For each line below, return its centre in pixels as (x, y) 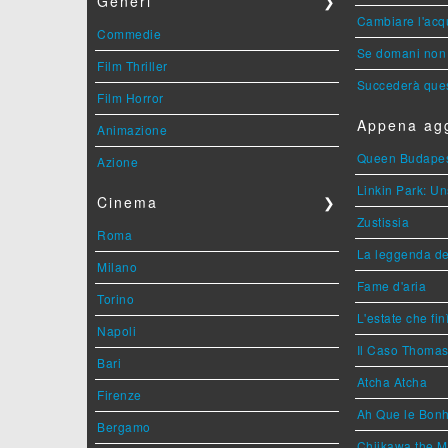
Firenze (119, 395)
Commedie (129, 34)
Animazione (132, 130)
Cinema (127, 202)
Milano (117, 267)
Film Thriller (132, 66)
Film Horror (130, 98)
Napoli (116, 331)
